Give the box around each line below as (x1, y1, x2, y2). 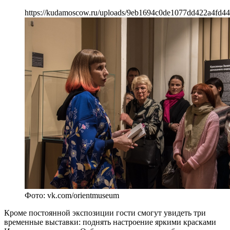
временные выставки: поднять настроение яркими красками (4, 217, 216, 226)
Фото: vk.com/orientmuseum (25, 190, 119, 200)
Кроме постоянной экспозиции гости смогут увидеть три (4, 208, 206, 217)
